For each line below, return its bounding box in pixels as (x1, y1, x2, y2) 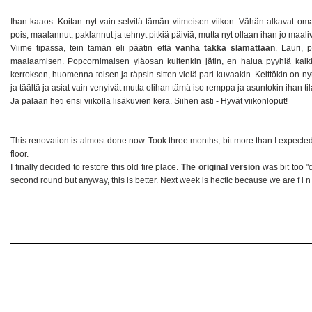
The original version (181, 162, 260, 172)
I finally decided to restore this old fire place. (10, 162, 181, 172)
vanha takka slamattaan (175, 42, 275, 53)
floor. (10, 148, 31, 159)
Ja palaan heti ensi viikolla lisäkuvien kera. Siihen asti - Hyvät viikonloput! (10, 95, 290, 106)
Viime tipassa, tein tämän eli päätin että (10, 42, 175, 53)
